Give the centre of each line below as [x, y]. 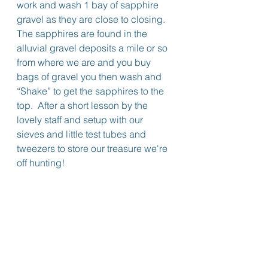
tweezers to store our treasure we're [93, 148]
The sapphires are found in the [83, 33]
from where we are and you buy [85, 62]
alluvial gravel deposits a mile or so [93, 48]
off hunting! [41, 163]
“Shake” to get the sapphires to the [92, 91]
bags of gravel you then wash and [90, 77]
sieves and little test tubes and [83, 134]
